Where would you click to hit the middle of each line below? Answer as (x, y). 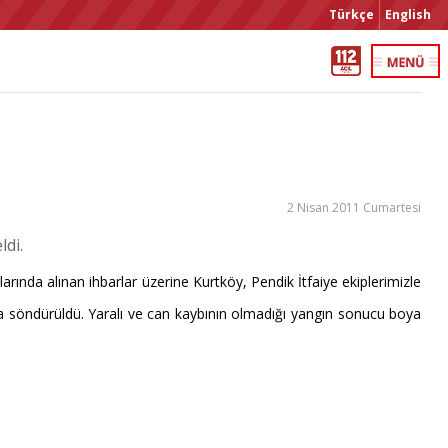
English (408, 14)
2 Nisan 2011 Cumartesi (354, 207)
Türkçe (351, 14)
